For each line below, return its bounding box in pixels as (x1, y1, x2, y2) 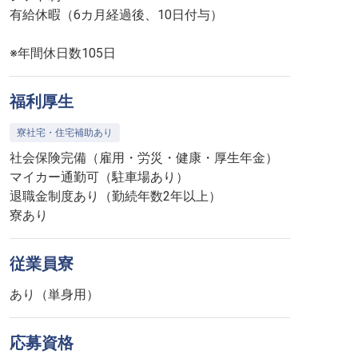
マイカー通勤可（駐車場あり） (10, 169, 189, 185)
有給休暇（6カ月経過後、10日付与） (10, 7, 223, 22)
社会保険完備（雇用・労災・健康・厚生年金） (10, 150, 278, 165)
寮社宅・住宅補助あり (17, 127, 113, 138)
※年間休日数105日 (10, 46, 116, 61)
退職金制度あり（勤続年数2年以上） (10, 189, 221, 204)
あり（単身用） (10, 287, 99, 302)
